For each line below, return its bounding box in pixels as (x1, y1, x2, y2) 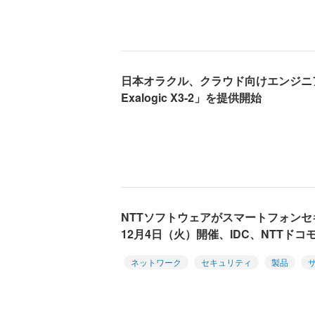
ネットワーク (131, 255, 181, 268)
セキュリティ (201, 255, 252, 268)
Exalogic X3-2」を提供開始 (121, 89, 262, 105)
